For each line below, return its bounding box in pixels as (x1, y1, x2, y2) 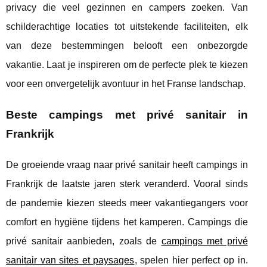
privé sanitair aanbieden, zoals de (6, 236, 162, 247)
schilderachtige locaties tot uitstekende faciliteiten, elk (6, 21, 248, 32)
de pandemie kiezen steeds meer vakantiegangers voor (6, 198, 248, 209)
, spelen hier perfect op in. (134, 255, 248, 266)
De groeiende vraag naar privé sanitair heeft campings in (6, 160, 248, 170)
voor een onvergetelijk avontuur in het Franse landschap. (6, 79, 246, 89)
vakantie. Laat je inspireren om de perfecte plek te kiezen (6, 60, 248, 70)
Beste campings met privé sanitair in (6, 108, 248, 122)
